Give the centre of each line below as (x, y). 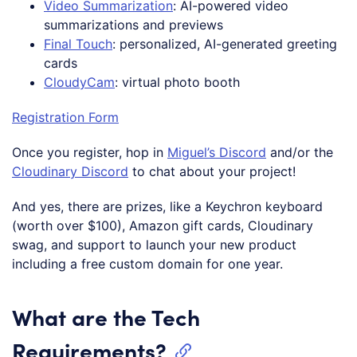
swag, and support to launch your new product (154, 244)
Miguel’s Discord (217, 152)
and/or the (300, 152)
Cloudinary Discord (70, 171)
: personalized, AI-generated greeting (225, 43)
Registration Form (65, 117)
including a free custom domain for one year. (147, 263)
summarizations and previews (133, 24)
